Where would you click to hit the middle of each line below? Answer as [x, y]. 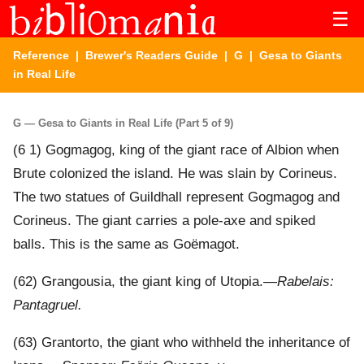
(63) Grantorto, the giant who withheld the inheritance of [182, 343]
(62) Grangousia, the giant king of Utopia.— [145, 282]
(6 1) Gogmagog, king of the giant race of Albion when [176, 150]
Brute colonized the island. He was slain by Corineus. [175, 174]
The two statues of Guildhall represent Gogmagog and [176, 197]
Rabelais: [305, 282]
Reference [41, 55]
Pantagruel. [48, 305]
